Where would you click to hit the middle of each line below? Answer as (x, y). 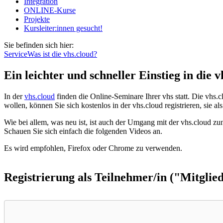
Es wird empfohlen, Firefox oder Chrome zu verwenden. (93, 148)
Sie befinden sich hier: (39, 45)
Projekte (37, 19)
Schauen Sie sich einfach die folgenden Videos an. (83, 131)
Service (16, 54)
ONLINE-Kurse (50, 10)
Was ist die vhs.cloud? (62, 54)
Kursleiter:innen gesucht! (63, 28)
